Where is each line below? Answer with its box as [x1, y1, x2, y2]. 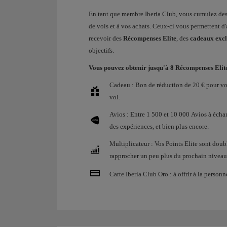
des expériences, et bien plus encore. [109, 123, 209, 130]
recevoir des [89, 34, 123, 42]
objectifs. [89, 47, 114, 54]
